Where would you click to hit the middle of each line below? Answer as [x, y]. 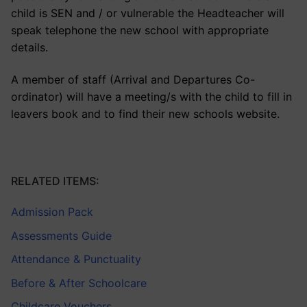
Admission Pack [52, 212]
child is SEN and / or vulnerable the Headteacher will [148, 13]
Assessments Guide [61, 235]
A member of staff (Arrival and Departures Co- [133, 80]
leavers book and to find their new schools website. [145, 114]
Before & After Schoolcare [79, 283]
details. [29, 47]
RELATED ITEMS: [55, 181]
